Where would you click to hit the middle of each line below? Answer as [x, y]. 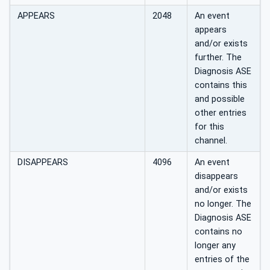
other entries [221, 113]
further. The [218, 57]
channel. [211, 140]
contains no [218, 231]
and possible [220, 99]
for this [209, 127]
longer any [215, 245]
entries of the [222, 259]
